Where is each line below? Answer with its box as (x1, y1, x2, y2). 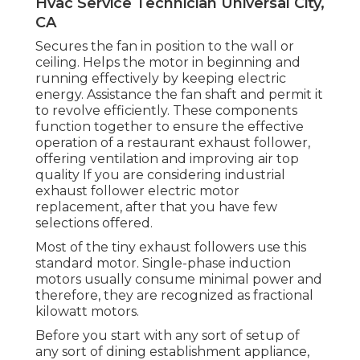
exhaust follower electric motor (35, 182, 239, 198)
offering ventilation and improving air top (35, 150, 299, 166)
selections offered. (35, 215, 153, 231)
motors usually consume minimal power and (35, 271, 322, 287)
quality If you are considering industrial (35, 166, 285, 182)
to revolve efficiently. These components (35, 102, 297, 118)
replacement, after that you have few (35, 198, 277, 215)
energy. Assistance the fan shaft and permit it (35, 86, 323, 102)
